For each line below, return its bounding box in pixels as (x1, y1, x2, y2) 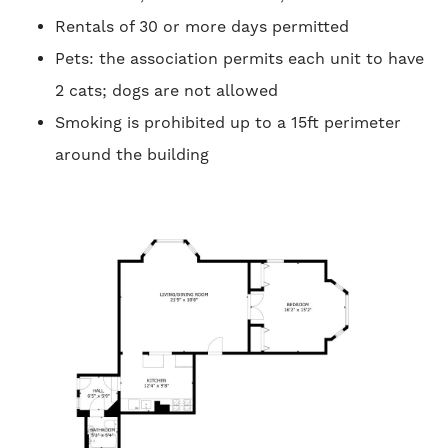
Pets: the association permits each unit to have (55, 48, 424, 68)
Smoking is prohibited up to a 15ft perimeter (55, 112, 401, 132)
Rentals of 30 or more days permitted (55, 16, 349, 36)
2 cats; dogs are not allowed (55, 80, 278, 100)
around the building (55, 144, 209, 164)
